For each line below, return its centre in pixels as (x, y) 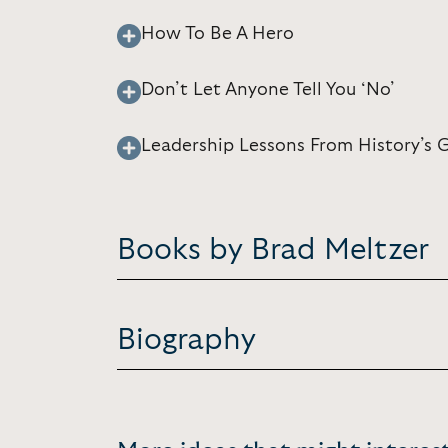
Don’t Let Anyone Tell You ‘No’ (268, 90)
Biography (186, 340)
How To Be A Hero (217, 34)
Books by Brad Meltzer (273, 250)
